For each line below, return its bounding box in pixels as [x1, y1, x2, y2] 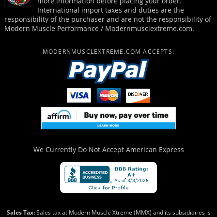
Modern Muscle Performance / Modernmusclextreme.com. [4, 24, 194, 33]
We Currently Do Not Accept [33, 145, 126, 155]
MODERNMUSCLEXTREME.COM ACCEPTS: [42, 47, 175, 56]
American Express [125, 145, 184, 155]
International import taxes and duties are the [37, 5, 184, 15]
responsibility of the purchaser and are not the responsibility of [4, 15, 211, 24]
